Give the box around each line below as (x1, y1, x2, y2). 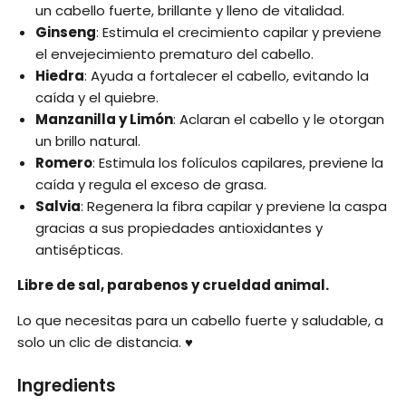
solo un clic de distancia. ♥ (17, 332, 194, 352)
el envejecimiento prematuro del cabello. (35, 43, 314, 63)
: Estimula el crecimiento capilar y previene (96, 22, 382, 42)
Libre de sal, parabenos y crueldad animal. (17, 275, 330, 295)
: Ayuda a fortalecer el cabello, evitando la (84, 65, 370, 85)
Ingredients (17, 372, 117, 398)
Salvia (35, 196, 82, 216)
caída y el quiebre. (35, 87, 159, 107)
